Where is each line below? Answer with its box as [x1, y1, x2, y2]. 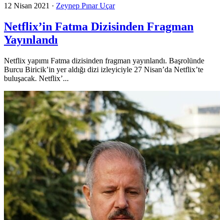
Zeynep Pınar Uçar [56, 1, 115, 10]
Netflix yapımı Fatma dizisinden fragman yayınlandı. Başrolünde [4, 56, 204, 65]
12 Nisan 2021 [4, 1, 50, 10]
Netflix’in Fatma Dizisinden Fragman [4, 20, 193, 33]
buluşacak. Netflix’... [4, 74, 69, 83]
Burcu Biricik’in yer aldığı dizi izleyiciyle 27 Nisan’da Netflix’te [4, 65, 203, 74]
